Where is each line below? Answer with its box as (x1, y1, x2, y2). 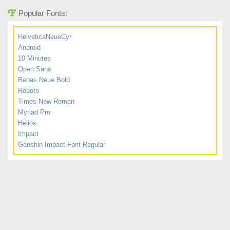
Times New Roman (18, 98, 74, 105)
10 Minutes (18, 54, 51, 62)
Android (18, 44, 41, 51)
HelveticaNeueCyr (18, 33, 71, 41)
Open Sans (18, 65, 51, 73)
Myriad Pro (18, 108, 50, 116)
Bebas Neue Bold (18, 76, 70, 84)
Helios (18, 119, 36, 127)
